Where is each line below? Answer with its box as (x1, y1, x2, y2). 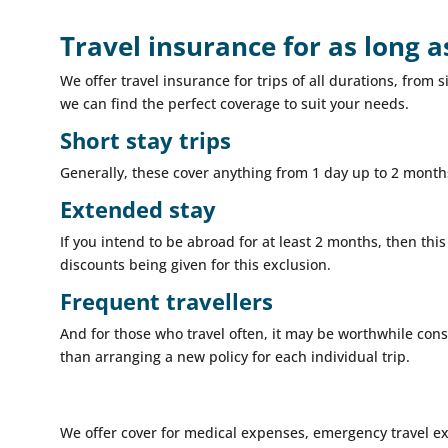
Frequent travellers (60, 285, 274, 316)
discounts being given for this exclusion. (60, 254, 332, 274)
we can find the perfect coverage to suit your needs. (60, 93, 410, 113)
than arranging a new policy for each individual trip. (60, 346, 411, 366)
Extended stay (60, 193, 217, 224)
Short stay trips (60, 124, 232, 155)
